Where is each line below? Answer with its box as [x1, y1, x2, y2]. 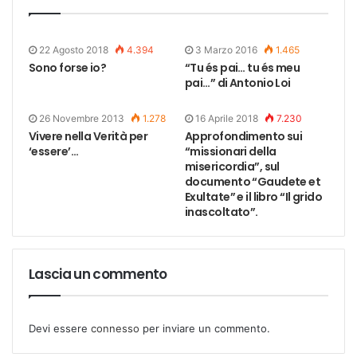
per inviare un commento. [139, 322, 270, 335]
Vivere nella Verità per [29, 128, 148, 145]
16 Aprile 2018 [195, 112, 258, 125]
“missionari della [185, 143, 277, 160]
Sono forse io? [29, 60, 107, 76]
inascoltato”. [185, 204, 258, 221]
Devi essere [29, 322, 91, 335]
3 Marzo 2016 [195, 44, 257, 57]
